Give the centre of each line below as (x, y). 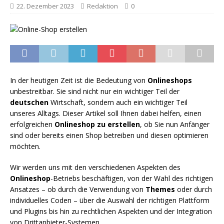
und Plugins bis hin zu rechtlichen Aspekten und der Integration (111, 211)
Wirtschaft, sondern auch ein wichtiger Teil (118, 102)
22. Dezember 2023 (45, 6)
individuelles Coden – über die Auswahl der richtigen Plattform (110, 200)
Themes (160, 189)
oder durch (193, 189)
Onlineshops (170, 80)
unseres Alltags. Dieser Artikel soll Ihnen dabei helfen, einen (106, 113)
